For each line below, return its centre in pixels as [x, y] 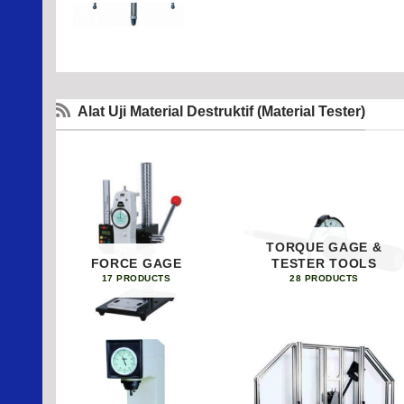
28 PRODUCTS [324, 278]
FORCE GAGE [136, 264]
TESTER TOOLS [324, 264]
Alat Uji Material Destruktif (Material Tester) [222, 110]
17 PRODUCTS [136, 278]
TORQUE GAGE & [324, 248]
